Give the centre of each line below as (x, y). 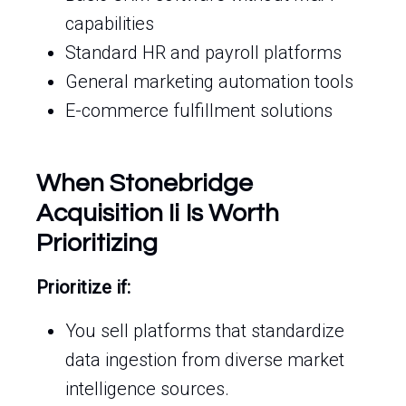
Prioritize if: (83, 287)
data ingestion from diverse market (205, 360)
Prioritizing (97, 243)
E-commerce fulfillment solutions (199, 111)
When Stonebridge (145, 184)
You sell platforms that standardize (205, 331)
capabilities (110, 24)
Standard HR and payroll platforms (203, 53)
